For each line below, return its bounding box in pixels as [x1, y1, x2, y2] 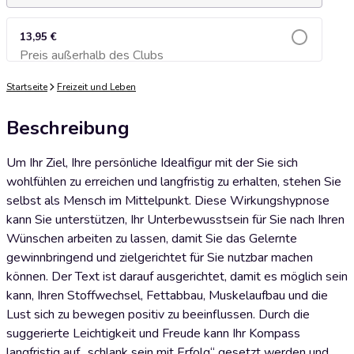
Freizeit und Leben [57, 81, 136, 93]
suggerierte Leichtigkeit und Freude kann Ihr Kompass [6, 325, 300, 342]
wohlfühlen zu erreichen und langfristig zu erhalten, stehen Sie [6, 173, 341, 190]
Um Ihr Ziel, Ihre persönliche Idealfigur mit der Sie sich [6, 154, 298, 171]
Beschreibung [6, 115, 130, 141]
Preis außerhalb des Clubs [20, 47, 164, 64]
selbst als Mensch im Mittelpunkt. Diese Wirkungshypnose [6, 192, 330, 209]
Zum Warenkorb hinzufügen [101, 54, 228, 66]
